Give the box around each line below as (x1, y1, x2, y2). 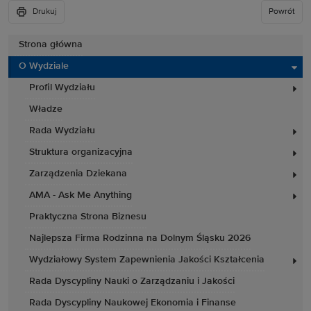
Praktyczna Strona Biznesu (29, 211, 146, 221)
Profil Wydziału (29, 82, 95, 92)
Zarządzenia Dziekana (29, 168, 127, 178)
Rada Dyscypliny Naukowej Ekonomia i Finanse (29, 297, 236, 308)
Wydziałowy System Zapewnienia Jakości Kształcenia (29, 254, 264, 264)
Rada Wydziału (29, 125, 95, 135)
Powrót (269, 7, 295, 16)
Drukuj (33, 7, 57, 16)
